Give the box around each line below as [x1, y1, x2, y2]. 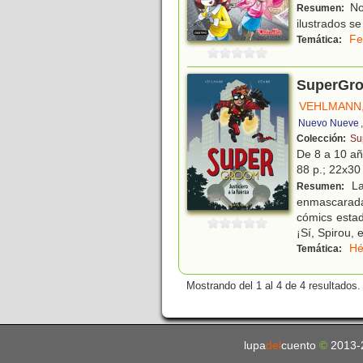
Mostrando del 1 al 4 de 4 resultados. [186, 280, 361, 293]
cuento [280, 340, 319, 352]
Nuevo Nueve [298, 117, 359, 130]
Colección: [297, 133, 348, 145]
